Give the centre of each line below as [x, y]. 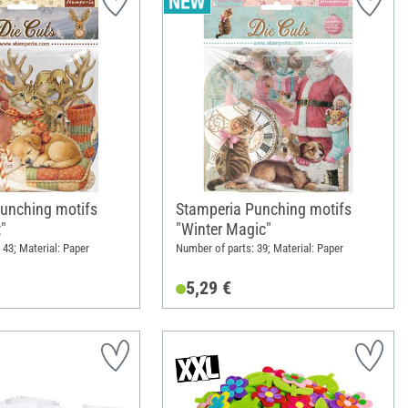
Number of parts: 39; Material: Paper [259, 249]
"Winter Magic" [223, 229]
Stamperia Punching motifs [263, 209]
